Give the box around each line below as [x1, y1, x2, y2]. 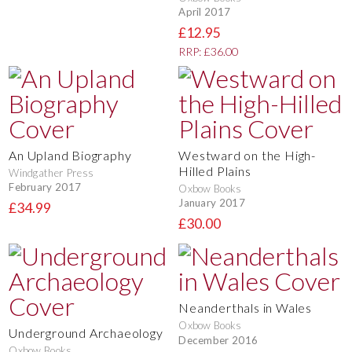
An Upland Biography [9, 147, 132, 163]
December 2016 [178, 334, 258, 347]
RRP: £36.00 [178, 45, 239, 59]
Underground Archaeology [9, 325, 163, 341]
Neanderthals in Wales [178, 300, 312, 316]
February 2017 [9, 181, 82, 194]
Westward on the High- [178, 147, 316, 163]
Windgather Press [9, 166, 94, 179]
